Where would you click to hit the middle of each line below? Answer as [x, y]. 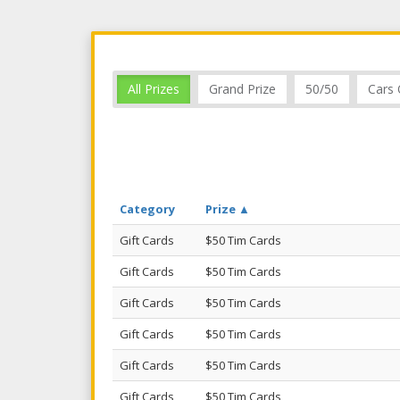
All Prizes [154, 89]
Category [147, 209]
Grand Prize [242, 89]
